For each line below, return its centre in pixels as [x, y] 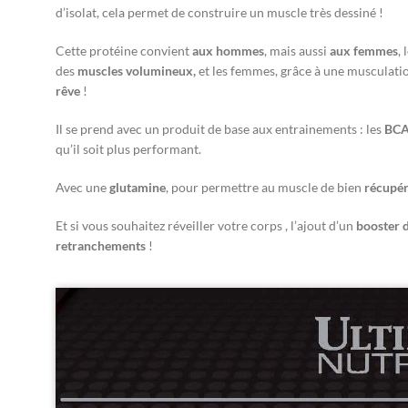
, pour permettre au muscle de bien [265, 187]
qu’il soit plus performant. [128, 148]
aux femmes [364, 50]
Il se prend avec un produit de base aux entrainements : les [220, 128]
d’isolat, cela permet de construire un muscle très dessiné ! [219, 12]
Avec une [82, 187]
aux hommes [228, 50]
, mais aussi [297, 50]
